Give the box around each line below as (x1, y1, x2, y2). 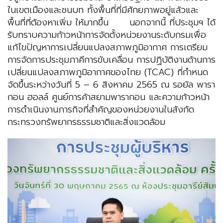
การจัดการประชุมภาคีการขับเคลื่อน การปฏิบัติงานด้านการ (7, 53, 216, 67)
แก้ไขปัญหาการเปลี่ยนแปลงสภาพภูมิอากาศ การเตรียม (7, 40, 208, 55)
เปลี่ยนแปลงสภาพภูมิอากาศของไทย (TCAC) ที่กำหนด (7, 65, 208, 80)
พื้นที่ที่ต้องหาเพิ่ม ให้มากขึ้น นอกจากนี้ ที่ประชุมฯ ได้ (7, 15, 216, 30)
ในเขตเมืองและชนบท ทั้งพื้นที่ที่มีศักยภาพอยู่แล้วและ (7, 3, 199, 17)
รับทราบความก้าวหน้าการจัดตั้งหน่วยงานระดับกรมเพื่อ (7, 28, 206, 42)
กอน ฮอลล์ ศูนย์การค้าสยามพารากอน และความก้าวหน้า (7, 90, 210, 105)
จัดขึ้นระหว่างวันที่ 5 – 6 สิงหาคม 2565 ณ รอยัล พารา (7, 78, 215, 92)
